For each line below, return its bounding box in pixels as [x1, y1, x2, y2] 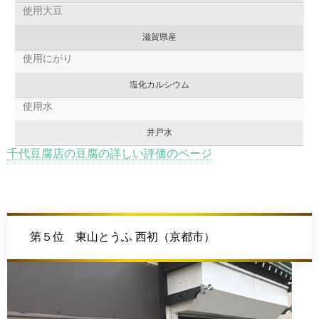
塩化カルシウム [129, 79, 189, 90]
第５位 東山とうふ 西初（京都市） [30, 230, 215, 243]
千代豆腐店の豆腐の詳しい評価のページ [7, 147, 212, 159]
